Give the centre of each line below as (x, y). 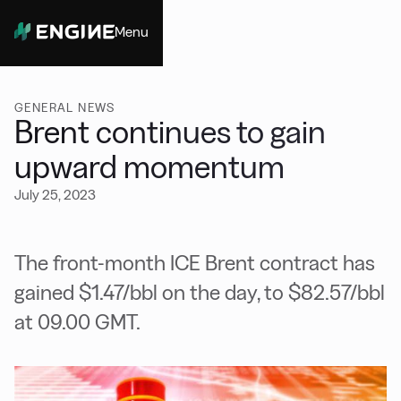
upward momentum (149, 167)
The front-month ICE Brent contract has (195, 263)
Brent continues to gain (170, 132)
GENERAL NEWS (65, 107)
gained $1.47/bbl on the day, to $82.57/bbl (200, 292)
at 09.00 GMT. (77, 322)
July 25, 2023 (55, 195)
